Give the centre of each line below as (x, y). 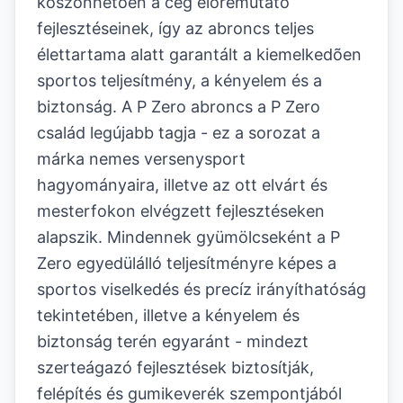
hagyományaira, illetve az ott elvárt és (182, 185)
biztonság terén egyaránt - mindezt (173, 341)
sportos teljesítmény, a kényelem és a (179, 81)
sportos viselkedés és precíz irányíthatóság (201, 289)
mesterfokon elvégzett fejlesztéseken (181, 211)
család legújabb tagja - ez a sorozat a (179, 133)
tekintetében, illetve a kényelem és (168, 315)
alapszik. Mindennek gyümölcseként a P (188, 237)
